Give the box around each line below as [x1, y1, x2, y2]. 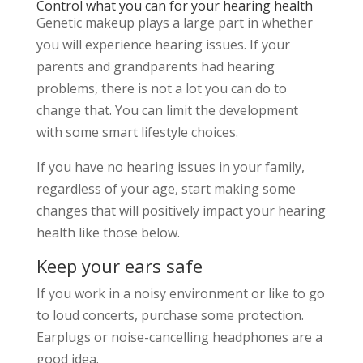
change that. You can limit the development [36, 101, 298, 120]
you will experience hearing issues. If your [36, 36, 290, 54]
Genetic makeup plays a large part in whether [36, 14, 313, 32]
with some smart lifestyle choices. [36, 123, 238, 142]
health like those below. [36, 224, 180, 242]
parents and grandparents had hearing [36, 58, 275, 76]
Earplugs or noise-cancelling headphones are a [36, 328, 322, 347]
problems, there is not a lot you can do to [36, 79, 287, 98]
